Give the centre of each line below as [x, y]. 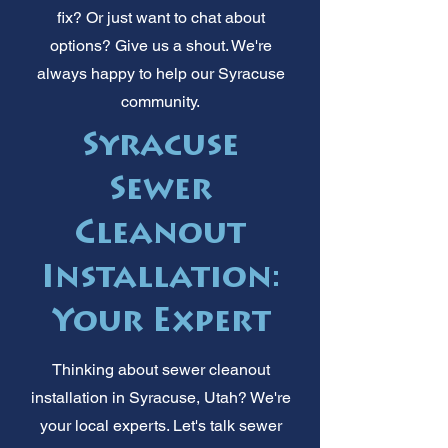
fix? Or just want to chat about [160, 17]
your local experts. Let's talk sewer [160, 425]
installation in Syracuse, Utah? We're [160, 397]
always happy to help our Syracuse [160, 73]
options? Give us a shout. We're [160, 45]
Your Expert [160, 323]
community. [160, 101]
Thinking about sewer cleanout [160, 369]
